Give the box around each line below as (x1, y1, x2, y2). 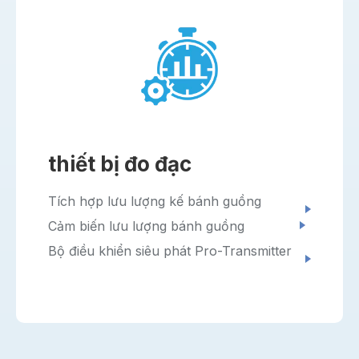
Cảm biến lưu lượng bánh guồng (48, 218, 244, 235)
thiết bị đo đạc (48, 151, 192, 177)
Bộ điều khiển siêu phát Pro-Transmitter (48, 243, 292, 260)
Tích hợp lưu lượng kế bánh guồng (48, 193, 261, 210)
